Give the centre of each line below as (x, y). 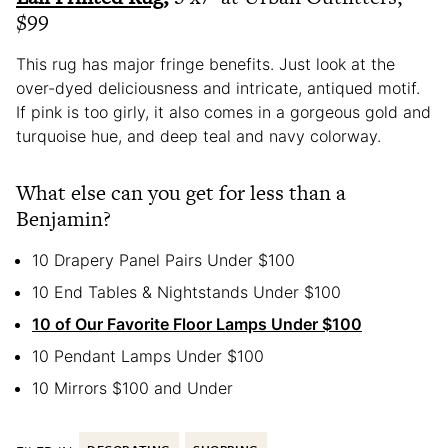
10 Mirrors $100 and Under (132, 387)
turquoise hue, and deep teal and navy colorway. (198, 135)
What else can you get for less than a (181, 192)
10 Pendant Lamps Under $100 (148, 355)
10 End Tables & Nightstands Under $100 (186, 291)
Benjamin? (63, 218)
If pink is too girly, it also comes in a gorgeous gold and (223, 111)
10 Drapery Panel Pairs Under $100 (163, 259)
